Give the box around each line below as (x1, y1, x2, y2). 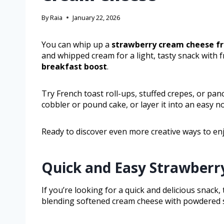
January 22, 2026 (72, 13, 120, 22)
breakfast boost (41, 61, 107, 72)
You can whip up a (41, 39, 111, 50)
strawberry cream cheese (111, 39, 214, 50)
